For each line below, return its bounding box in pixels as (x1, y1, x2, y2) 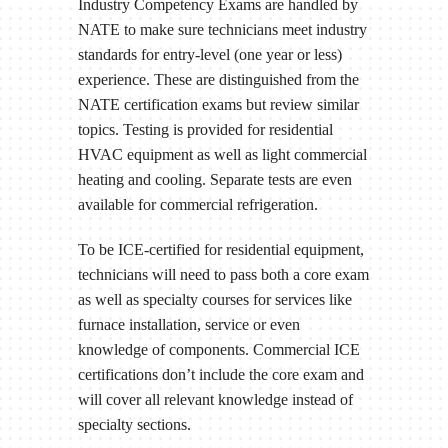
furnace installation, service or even (77, 315, 300, 333)
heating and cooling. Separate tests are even (77, 170, 352, 188)
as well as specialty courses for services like (77, 290, 352, 308)
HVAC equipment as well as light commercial (77, 145, 367, 163)
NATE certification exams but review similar (77, 95, 359, 113)
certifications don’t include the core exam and (77, 365, 364, 383)
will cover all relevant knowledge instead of (77, 390, 353, 408)
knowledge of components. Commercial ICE (77, 340, 360, 358)
